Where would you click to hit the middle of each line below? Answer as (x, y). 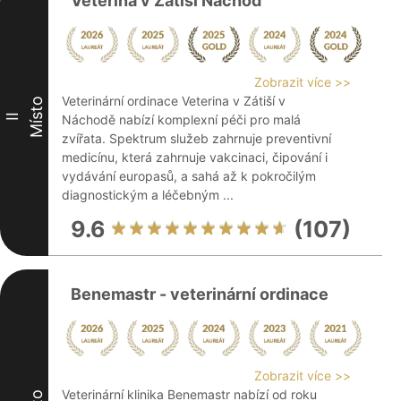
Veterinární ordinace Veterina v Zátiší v (174, 101)
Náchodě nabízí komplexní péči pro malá (181, 119)
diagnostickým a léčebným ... (148, 195)
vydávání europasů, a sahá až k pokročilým (189, 176)
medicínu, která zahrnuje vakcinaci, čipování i (195, 157)
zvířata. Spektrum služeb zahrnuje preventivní (196, 138)
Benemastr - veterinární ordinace (200, 294)
